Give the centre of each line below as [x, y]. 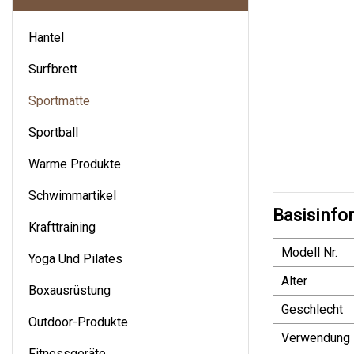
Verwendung [316, 337]
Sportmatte [59, 100]
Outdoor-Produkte [78, 322]
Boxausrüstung [70, 290]
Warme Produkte [75, 164]
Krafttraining [62, 227]
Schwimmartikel [72, 195]
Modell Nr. [309, 252]
